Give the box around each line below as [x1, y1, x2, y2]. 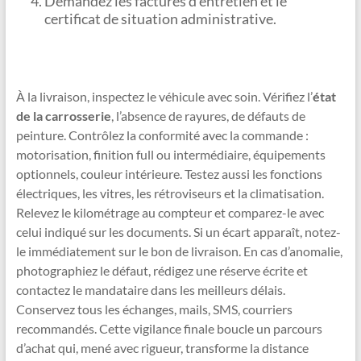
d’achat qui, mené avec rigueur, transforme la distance [15, 340, 309, 356]
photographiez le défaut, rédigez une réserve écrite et [15, 263, 308, 279]
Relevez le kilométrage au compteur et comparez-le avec [15, 205, 324, 221]
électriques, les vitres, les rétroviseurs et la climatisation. [15, 185, 324, 201]
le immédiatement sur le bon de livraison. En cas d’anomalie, [15, 243, 342, 259]
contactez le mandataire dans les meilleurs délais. [15, 282, 285, 298]
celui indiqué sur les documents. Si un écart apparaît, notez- [15, 224, 341, 240]
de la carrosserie [15, 108, 111, 124]
